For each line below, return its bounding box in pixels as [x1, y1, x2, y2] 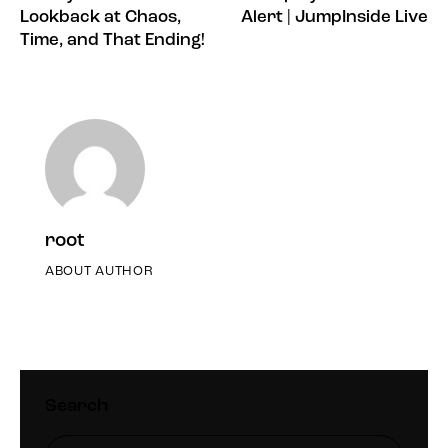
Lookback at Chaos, [20, 9, 181, 27]
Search [45, 396, 108, 416]
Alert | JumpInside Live [241, 9, 428, 27]
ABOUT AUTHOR [45, 264, 154, 278]
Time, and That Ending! [20, 32, 205, 50]
